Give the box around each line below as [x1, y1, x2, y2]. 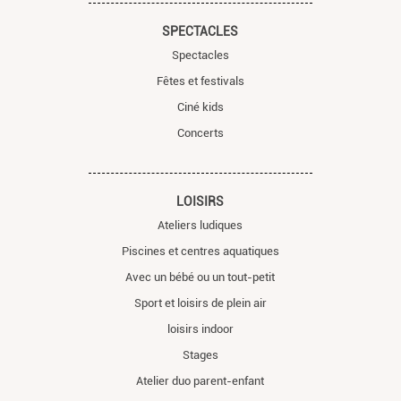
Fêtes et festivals [156, 74, 244, 89]
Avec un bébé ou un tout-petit [125, 270, 276, 285]
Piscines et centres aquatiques [121, 244, 279, 259]
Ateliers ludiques [158, 218, 243, 233]
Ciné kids [176, 100, 224, 115]
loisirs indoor [166, 322, 234, 337]
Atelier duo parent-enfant [136, 374, 265, 388]
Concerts [176, 126, 224, 141]
